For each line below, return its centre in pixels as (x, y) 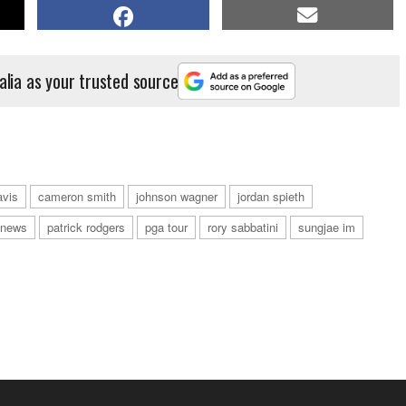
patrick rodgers (86, 227)
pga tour (166, 227)
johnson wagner (177, 197)
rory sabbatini (243, 227)
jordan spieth (271, 197)
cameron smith (77, 197)
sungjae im (327, 227)
